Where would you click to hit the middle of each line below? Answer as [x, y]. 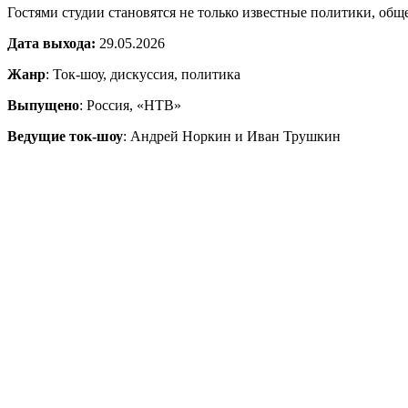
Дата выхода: [51, 43]
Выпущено [43, 105]
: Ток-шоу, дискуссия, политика [143, 74]
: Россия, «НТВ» [130, 105]
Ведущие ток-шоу [65, 136]
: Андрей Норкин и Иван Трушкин [232, 136]
